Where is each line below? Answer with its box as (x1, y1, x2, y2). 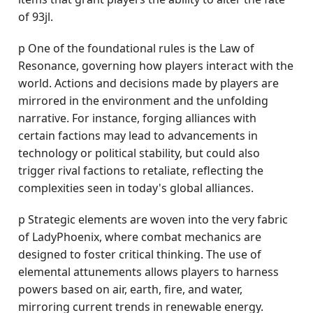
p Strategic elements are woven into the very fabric (18, 212, 289, 227)
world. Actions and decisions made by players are (18, 75, 279, 91)
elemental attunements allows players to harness (18, 264, 279, 279)
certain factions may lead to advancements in (18, 128, 259, 143)
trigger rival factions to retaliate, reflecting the (18, 163, 264, 178)
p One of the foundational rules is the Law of (18, 41, 255, 56)
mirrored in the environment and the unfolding (18, 93, 269, 108)
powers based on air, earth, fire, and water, (18, 282, 243, 297)
